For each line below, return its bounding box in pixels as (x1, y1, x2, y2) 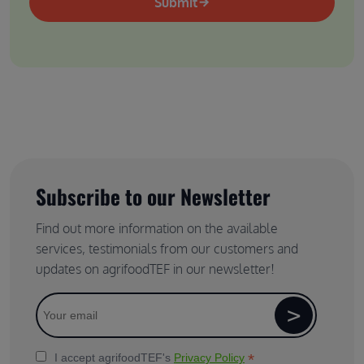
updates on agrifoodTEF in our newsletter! (36, 260, 275, 277)
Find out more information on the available (36, 219, 278, 236)
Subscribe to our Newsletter (36, 180, 271, 211)
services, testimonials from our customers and (36, 240, 298, 257)
